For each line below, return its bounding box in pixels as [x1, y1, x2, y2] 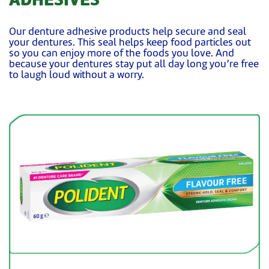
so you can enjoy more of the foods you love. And [9, 49, 234, 59]
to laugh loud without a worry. [9, 70, 144, 81]
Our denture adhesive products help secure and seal [9, 27, 246, 38]
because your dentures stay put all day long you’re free [9, 59, 259, 70]
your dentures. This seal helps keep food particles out [9, 38, 251, 49]
